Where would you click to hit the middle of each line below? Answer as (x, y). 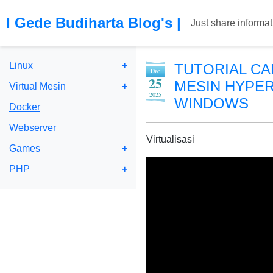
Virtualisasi (170, 139)
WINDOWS (211, 103)
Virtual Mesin (37, 86)
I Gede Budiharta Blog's (89, 23)
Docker (25, 107)
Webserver (33, 128)
